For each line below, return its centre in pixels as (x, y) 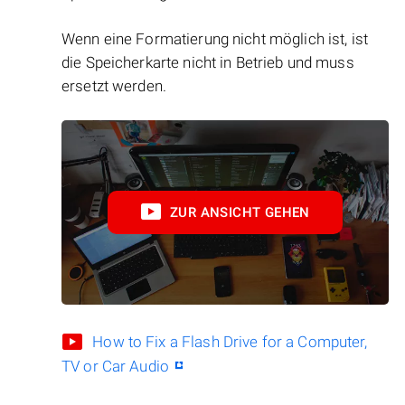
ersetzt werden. (114, 86)
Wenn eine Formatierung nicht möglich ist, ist (215, 39)
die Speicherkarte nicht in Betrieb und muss (208, 63)
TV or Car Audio (115, 367)
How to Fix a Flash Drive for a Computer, (230, 342)
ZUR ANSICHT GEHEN (240, 213)
